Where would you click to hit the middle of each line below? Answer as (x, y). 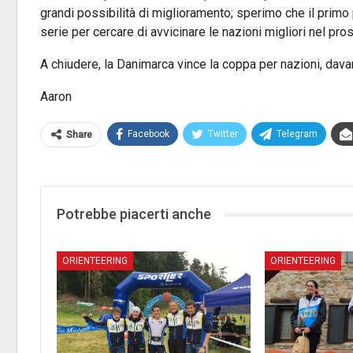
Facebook (149, 134)
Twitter (223, 134)
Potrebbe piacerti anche (134, 214)
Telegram (297, 134)
